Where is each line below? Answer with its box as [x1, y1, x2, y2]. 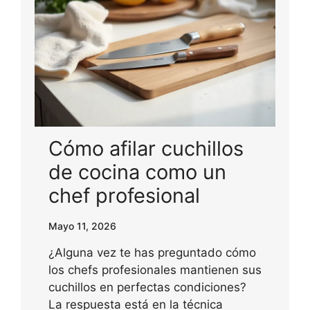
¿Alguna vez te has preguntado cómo [48, 245, 256, 259]
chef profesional [48, 183, 200, 208]
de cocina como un [48, 159, 226, 184]
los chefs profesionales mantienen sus [48, 262, 262, 277]
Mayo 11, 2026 [48, 219, 116, 232]
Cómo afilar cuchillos [48, 136, 244, 161]
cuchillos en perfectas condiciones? [48, 280, 246, 294]
